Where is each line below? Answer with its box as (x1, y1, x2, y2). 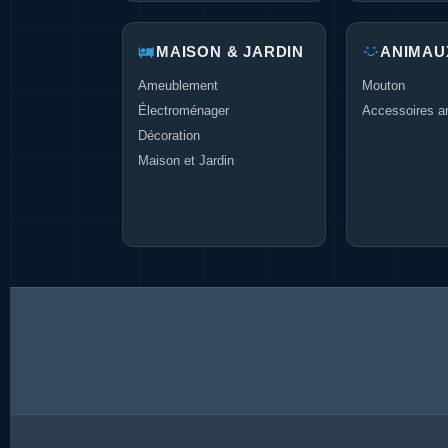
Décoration (138, 128, 200, 143)
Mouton (362, 78, 405, 93)
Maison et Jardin (138, 153, 234, 168)
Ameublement (138, 78, 218, 93)
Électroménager (138, 103, 229, 118)
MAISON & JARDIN (156, 43, 304, 60)
